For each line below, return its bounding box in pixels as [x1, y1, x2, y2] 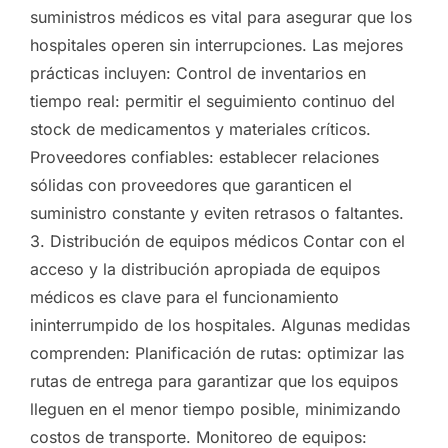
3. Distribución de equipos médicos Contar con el [30, 230, 405, 251]
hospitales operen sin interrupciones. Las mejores [30, 34, 403, 55]
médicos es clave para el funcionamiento [30, 286, 339, 307]
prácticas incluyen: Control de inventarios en [30, 62, 366, 83]
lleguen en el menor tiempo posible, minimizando [30, 398, 401, 419]
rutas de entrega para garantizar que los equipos [30, 370, 398, 391]
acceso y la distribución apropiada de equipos [30, 258, 380, 279]
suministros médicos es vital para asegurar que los [30, 6, 412, 27]
